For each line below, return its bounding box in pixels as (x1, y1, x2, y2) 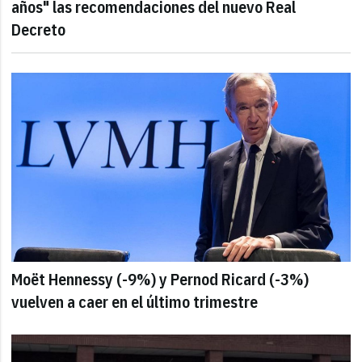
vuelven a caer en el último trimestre (11, 291, 259, 314)
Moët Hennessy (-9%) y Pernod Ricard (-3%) (11, 268, 309, 291)
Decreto (11, 19, 66, 41)
